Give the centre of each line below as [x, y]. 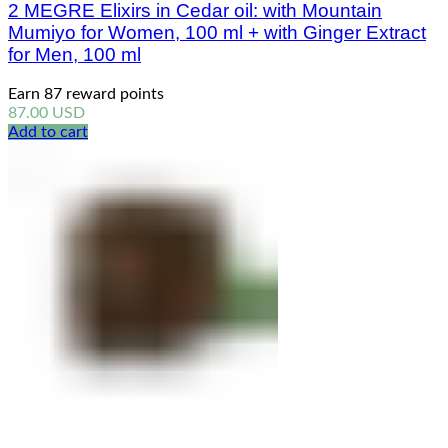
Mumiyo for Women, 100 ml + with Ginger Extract [217, 32]
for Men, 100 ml [74, 54]
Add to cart [48, 131]
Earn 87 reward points [86, 93]
